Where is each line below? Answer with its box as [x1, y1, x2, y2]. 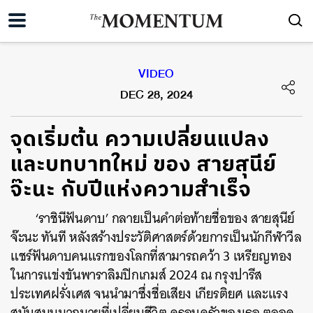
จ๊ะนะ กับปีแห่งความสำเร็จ [10, 173, 252, 208]
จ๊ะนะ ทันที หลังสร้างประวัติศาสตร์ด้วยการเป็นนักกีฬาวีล [10, 226, 302, 249]
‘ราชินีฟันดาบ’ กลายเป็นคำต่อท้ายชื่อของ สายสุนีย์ [35, 207, 296, 230]
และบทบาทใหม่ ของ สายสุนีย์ [10, 148, 277, 182]
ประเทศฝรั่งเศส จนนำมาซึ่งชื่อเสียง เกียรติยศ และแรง [10, 282, 289, 305]
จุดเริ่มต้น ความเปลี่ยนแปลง [10, 123, 270, 157]
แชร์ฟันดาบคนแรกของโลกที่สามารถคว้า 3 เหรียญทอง [10, 245, 292, 268]
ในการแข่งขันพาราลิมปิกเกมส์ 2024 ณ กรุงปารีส [10, 263, 263, 286]
